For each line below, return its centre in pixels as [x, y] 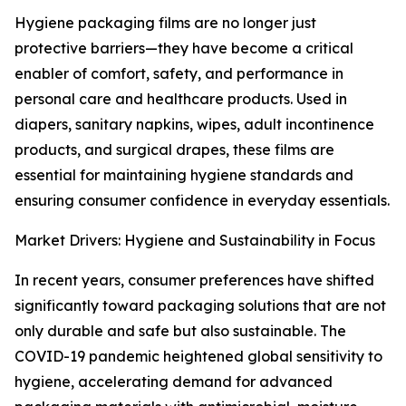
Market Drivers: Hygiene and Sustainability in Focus [195, 241]
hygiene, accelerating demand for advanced [174, 382]
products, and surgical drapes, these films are [174, 150]
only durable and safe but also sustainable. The [180, 331]
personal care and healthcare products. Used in [181, 99]
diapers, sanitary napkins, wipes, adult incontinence [194, 125]
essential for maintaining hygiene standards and [184, 175]
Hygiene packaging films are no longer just [165, 23]
